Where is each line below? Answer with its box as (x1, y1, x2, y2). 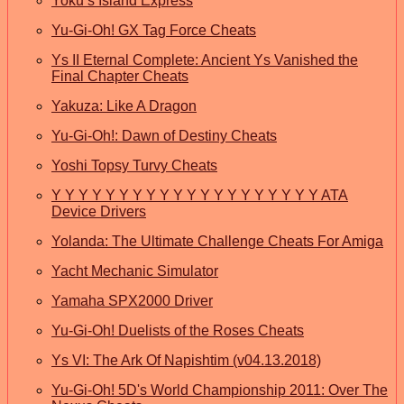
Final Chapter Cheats (51, 68, 188, 84)
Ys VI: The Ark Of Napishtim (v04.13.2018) (51, 352, 321, 368)
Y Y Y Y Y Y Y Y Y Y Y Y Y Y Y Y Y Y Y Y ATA (51, 187, 348, 203)
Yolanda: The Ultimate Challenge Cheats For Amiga (51, 233, 383, 249)
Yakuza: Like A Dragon (51, 97, 197, 114)
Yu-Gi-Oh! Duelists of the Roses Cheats (51, 322, 304, 338)
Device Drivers (51, 203, 146, 219)
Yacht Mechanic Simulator (51, 262, 218, 279)
